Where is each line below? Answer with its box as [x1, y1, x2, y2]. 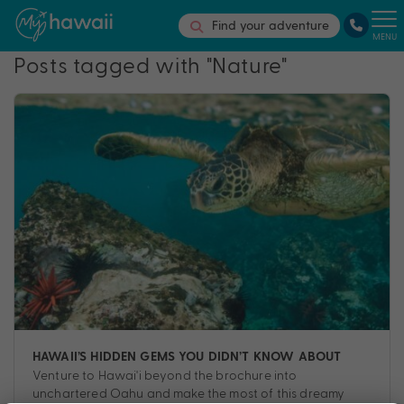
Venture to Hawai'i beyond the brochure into [32, 367, 298, 383]
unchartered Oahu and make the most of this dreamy [32, 385, 345, 401]
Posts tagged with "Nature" [14, 50, 288, 78]
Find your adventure [212, 17, 329, 33]
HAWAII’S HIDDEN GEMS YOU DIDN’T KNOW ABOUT [32, 349, 342, 366]
